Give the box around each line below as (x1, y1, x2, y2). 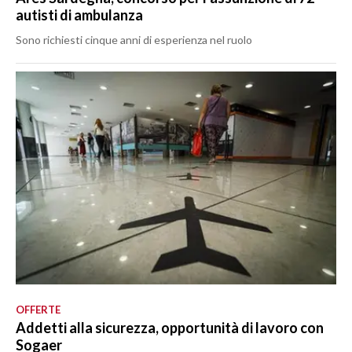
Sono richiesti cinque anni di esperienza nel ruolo (16, 32, 252, 46)
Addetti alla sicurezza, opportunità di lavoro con (16, 318, 324, 336)
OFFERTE (16, 302, 60, 316)
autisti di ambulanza (16, 5, 143, 24)
